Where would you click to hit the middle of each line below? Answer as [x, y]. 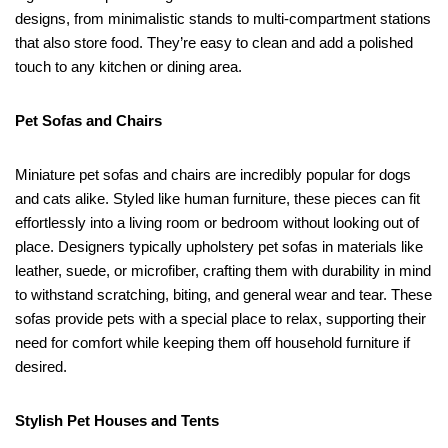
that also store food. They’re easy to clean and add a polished [214, 42]
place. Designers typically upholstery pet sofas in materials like [219, 246]
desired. [41, 366]
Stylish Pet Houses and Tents [117, 420]
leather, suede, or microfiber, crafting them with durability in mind [223, 270]
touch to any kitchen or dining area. [128, 66]
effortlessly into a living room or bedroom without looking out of [217, 222]
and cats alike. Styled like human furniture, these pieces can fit [217, 198]
